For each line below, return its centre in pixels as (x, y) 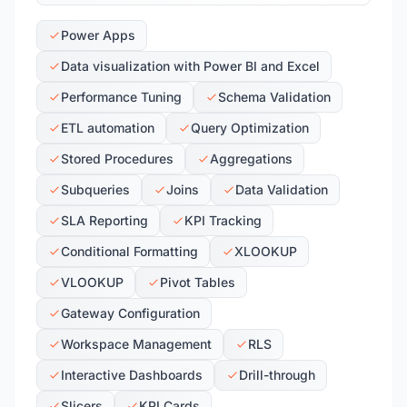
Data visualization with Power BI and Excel (190, 66)
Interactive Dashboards (132, 375)
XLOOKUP (266, 251)
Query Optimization (250, 128)
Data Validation (282, 189)
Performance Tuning (121, 97)
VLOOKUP (92, 282)
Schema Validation (274, 97)
